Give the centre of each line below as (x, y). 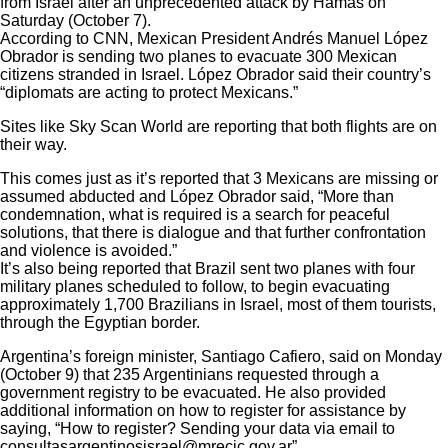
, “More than (352, 196)
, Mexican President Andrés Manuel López (278, 38)
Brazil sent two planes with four (305, 268)
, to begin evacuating (316, 286)
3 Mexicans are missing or (345, 178)
